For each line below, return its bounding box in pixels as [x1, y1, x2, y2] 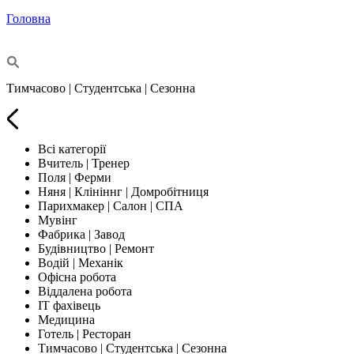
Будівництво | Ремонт [38, 241, 154, 255]
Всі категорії [38, 141, 106, 156]
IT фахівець [38, 298, 100, 312]
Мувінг [38, 213, 77, 227]
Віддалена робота [38, 284, 132, 298]
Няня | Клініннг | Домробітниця [38, 184, 209, 198]
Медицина [38, 312, 95, 326]
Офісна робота [38, 269, 116, 284]
